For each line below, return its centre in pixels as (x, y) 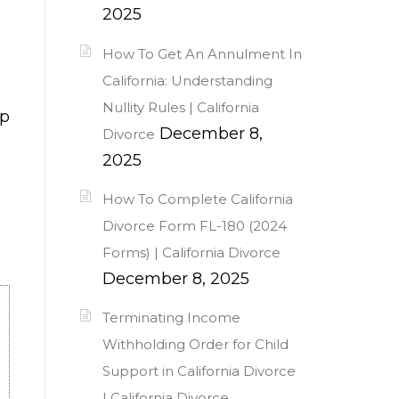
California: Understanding (187, 80)
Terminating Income (171, 318)
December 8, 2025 (176, 278)
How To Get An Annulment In (202, 53)
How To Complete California (198, 199)
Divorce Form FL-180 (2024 (195, 225)
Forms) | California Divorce (191, 252)
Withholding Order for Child (195, 345)
